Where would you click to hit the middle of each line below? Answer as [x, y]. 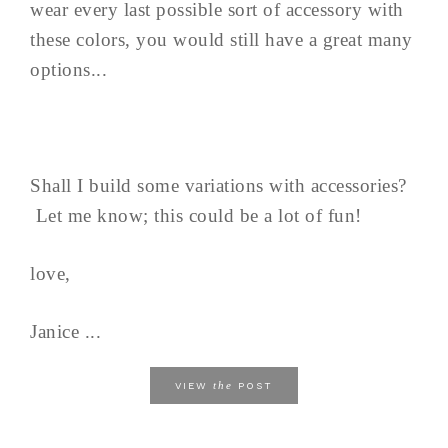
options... [68, 70]
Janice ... [65, 332]
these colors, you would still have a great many [221, 40]
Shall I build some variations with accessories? [218, 186]
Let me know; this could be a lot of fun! [196, 216]
